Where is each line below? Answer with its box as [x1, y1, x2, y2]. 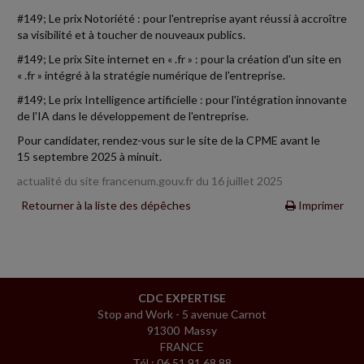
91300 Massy [147, 323, 217, 337]
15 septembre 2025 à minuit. [17, 149, 162, 163]
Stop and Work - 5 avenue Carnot [97, 306, 266, 321]
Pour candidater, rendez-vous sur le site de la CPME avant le [17, 132, 320, 147]
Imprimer [295, 197, 344, 212]
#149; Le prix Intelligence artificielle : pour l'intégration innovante [17, 92, 347, 106]
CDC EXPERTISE [138, 290, 226, 305]
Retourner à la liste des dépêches [20, 197, 191, 212]
